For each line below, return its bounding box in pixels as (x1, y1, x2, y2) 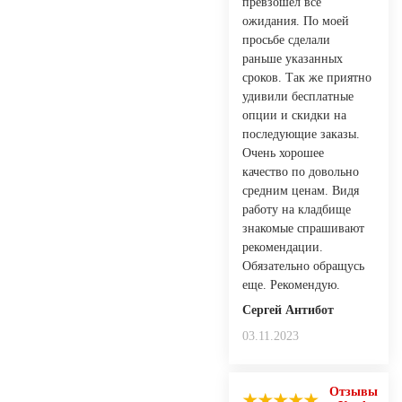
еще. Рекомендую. (242, 277, 340, 292)
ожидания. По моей (242, 13, 349, 28)
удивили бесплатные (242, 89, 354, 103)
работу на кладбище (242, 202, 351, 216)
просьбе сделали (242, 32, 330, 47)
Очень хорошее (242, 145, 324, 160)
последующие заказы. (242, 127, 360, 141)
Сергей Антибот (242, 302, 334, 317)
